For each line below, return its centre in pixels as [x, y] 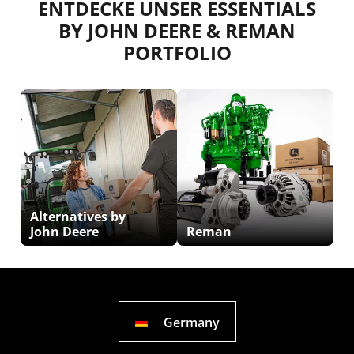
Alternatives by [78, 217]
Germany [191, 322]
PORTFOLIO [177, 53]
